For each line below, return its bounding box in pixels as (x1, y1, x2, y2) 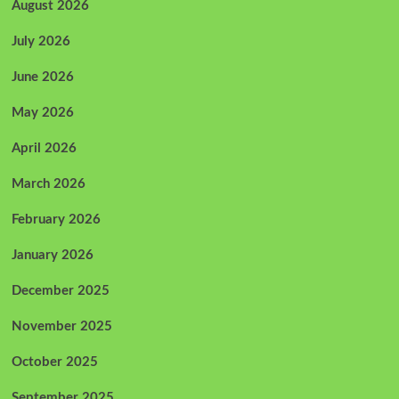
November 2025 (11, 319, 112, 333)
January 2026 (11, 248, 94, 262)
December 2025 (11, 283, 110, 297)
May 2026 (11, 105, 74, 119)
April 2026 (11, 141, 77, 155)
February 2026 (11, 212, 101, 226)
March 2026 (11, 176, 85, 191)
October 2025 (11, 354, 98, 369)
